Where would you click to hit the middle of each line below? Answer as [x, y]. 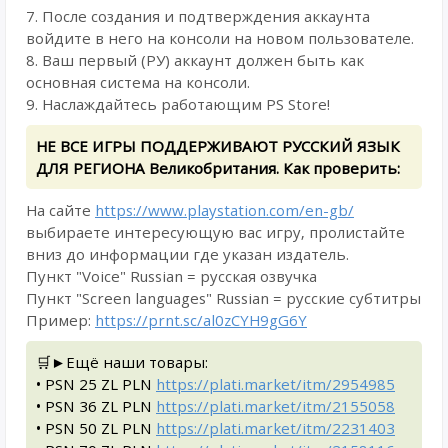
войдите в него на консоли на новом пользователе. [220, 38]
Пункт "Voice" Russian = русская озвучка [171, 276]
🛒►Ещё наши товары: [122, 362]
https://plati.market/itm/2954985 [275, 384]
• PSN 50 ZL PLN [96, 428]
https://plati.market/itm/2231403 [275, 428]
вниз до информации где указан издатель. [187, 254]
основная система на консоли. [138, 82]
